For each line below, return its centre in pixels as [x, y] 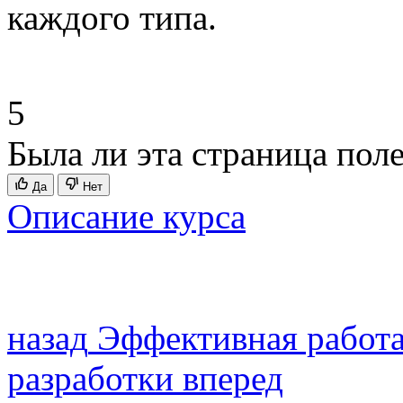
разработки [90, 378]
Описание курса [126, 216]
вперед [233, 378]
